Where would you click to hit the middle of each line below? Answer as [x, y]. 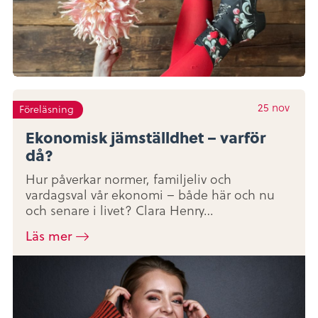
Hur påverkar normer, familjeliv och [128, 179]
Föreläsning [47, 109]
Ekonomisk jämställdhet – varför [146, 137]
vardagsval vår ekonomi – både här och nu [150, 194]
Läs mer [49, 236]
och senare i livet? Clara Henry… [120, 210]
